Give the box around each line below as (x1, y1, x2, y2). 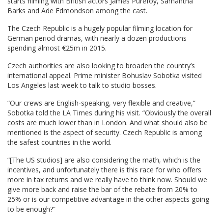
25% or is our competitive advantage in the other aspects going (7, 194, 209, 204)
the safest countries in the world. (7, 137, 111, 147)
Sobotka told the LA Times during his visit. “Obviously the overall (7, 108, 211, 118)
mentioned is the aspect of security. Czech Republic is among (7, 128, 202, 137)
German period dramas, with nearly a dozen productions (7, 33, 187, 43)
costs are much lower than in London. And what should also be (7, 118, 208, 128)
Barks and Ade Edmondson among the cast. (7, 6, 147, 16)
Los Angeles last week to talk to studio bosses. (7, 81, 157, 90)
